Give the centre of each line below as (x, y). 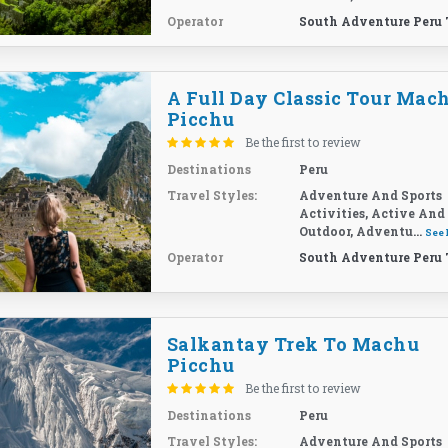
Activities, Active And (372, 213)
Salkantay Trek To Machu (293, 344)
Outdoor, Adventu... (362, 231)
